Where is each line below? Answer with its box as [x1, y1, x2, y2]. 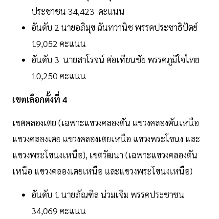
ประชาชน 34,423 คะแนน [31, 5, 125, 17]
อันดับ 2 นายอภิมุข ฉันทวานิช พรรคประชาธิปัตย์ [31, 22, 197, 33]
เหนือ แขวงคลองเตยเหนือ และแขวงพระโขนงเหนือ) [12, 165, 193, 177]
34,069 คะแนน [31, 205, 88, 217]
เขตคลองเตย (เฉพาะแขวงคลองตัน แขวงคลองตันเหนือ [12, 117, 199, 129]
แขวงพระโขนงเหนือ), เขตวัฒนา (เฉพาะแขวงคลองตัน [12, 149, 197, 161]
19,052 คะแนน [31, 38, 86, 49]
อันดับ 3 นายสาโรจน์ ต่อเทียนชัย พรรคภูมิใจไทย [31, 54, 199, 66]
